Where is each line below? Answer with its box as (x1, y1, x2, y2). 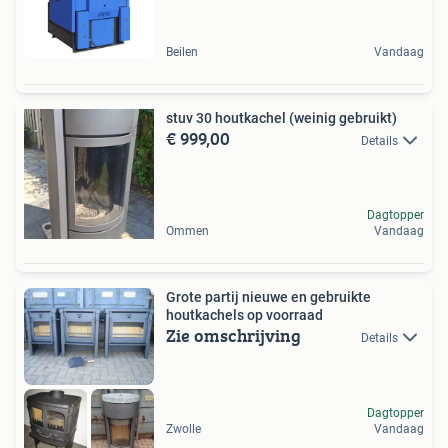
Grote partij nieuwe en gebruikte (166, 288, 205, 305)
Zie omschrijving (166, 321, 301, 349)
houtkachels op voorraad (166, 306, 323, 323)
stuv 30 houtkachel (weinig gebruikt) (166, 109, 397, 126)
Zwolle (166, 421, 201, 436)
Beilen (166, 44, 198, 59)
